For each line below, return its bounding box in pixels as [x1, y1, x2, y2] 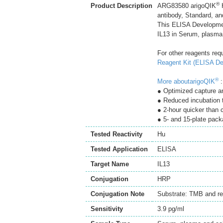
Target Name [91, 160, 129, 168]
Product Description [91, 2, 152, 9]
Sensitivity [91, 205, 123, 213]
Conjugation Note [91, 190, 144, 198]
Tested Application [91, 145, 148, 153]
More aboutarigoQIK [157, 78, 215, 85]
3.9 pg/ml [157, 205, 184, 213]
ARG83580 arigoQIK [157, 2, 216, 9]
